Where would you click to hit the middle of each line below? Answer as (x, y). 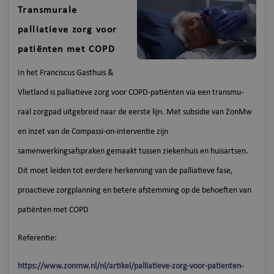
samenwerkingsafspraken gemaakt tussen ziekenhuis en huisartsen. (133, 151)
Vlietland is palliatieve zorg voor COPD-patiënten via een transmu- (131, 92)
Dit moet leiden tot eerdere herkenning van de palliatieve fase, (125, 171)
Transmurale (48, 10)
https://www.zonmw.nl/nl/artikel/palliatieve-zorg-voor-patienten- (131, 266)
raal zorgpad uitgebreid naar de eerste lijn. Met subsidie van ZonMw (135, 112)
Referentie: (37, 238)
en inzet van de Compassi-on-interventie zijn (93, 131)
